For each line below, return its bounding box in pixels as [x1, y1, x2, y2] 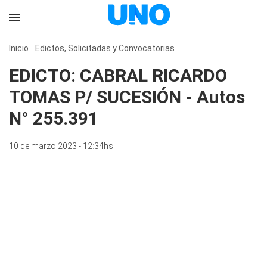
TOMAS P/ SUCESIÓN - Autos [9, 86, 245, 107]
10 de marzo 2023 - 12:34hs [9, 141, 113, 151]
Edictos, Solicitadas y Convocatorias [35, 44, 175, 53]
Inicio [9, 44, 29, 53]
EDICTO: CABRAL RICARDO [9, 65, 227, 86]
